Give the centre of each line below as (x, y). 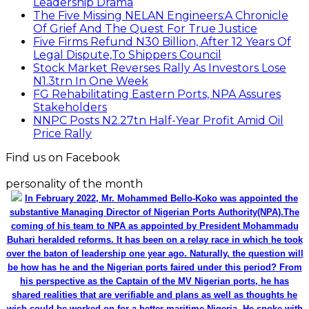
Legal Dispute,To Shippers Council (127, 55)
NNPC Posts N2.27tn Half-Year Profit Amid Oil (158, 121)
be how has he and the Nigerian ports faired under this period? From (154, 268)
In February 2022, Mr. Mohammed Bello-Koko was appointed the (161, 199)
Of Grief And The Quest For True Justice (145, 29)
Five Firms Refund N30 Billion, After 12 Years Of (162, 42)
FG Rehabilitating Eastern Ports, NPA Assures (157, 94)
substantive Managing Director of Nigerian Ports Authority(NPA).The (154, 212)
